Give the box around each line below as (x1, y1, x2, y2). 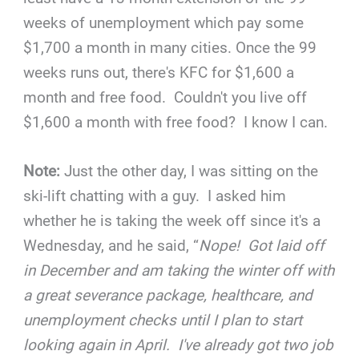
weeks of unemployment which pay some (23, 13, 305, 32)
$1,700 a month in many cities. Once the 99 (23, 38, 317, 57)
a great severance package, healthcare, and (23, 286, 313, 305)
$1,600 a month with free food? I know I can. (23, 112, 329, 131)
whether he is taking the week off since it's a (23, 212, 321, 230)
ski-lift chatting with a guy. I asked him (23, 187, 287, 205)
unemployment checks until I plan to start (23, 311, 303, 329)
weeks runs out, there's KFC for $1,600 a (23, 63, 295, 82)
